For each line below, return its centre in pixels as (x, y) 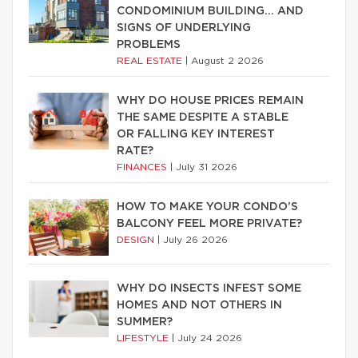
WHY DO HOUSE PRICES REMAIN (210, 100)
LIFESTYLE (144, 338)
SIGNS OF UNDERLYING (184, 28)
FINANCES (143, 167)
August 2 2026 (227, 60)
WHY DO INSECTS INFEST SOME (209, 288)
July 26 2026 (195, 239)
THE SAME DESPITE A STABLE (203, 117)
